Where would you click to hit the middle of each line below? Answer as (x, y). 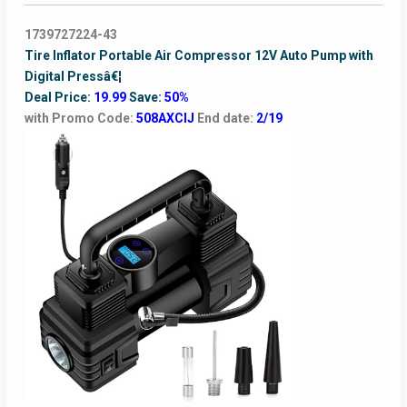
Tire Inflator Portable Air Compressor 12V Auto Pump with (199, 56)
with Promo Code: (80, 119)
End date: (226, 119)
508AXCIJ (166, 119)
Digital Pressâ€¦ (73, 77)
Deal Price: (59, 98)
